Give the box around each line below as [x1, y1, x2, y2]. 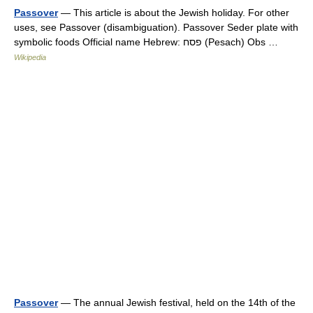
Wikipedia [14, 52, 46, 61]
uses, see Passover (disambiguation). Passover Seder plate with [14, 21, 298, 33]
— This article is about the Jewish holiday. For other [58, 6, 289, 18]
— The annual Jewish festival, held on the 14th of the [58, 296, 296, 308]
